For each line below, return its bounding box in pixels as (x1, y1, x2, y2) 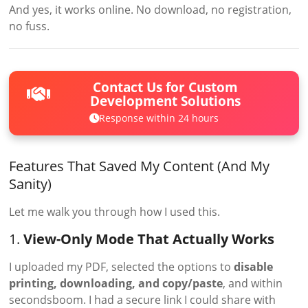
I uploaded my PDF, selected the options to (9, 258, 234, 274)
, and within (223, 275, 283, 291)
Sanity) (9, 174, 52, 193)
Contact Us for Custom (93, 78, 239, 97)
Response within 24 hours (98, 111, 219, 125)
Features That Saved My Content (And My (9, 156, 270, 175)
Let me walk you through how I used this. (9, 203, 221, 219)
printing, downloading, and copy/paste (9, 275, 223, 291)
